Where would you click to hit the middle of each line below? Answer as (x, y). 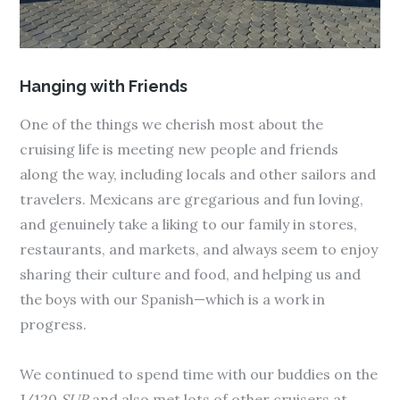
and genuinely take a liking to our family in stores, (189, 225)
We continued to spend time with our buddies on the (199, 375)
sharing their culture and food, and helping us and (191, 275)
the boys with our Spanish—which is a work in (173, 300)
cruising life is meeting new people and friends (179, 150)
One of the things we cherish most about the (172, 125)
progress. (54, 325)
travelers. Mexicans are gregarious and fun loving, (192, 200)
